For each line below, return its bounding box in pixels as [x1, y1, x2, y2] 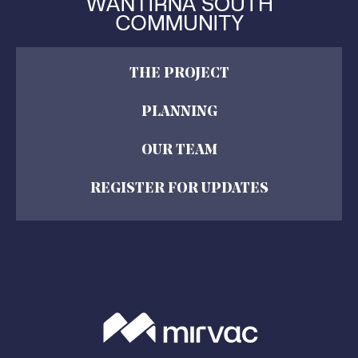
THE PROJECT [129, 66, 229, 82]
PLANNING [141, 104, 217, 120]
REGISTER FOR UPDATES [89, 181, 268, 197]
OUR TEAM [141, 142, 217, 158]
